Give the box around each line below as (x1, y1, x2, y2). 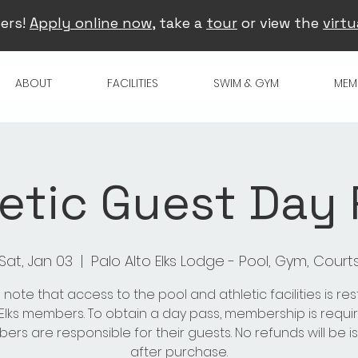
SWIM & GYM (213, 74, 280, 91)
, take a (152, 14, 206, 32)
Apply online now (30, 14, 152, 32)
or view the (237, 14, 323, 32)
